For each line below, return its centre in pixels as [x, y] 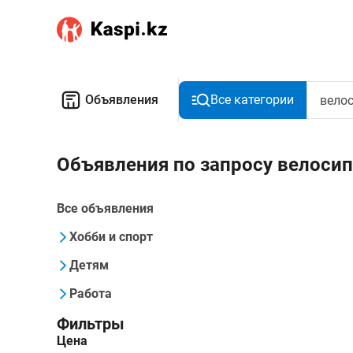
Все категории [252, 100]
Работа [91, 294]
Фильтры [91, 324]
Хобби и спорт [111, 237]
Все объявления [105, 208]
